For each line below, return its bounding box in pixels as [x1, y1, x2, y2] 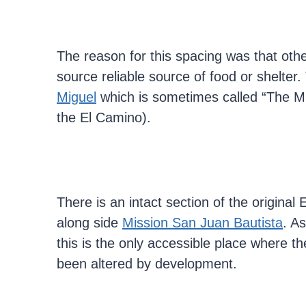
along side [57, 214, 122, 230]
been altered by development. [57, 255, 237, 271]
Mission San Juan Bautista [122, 214, 283, 230]
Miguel [57, 89, 96, 105]
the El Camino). [57, 109, 151, 125]
